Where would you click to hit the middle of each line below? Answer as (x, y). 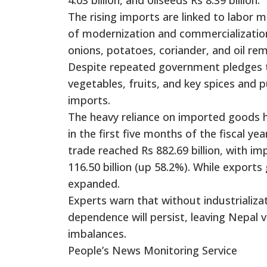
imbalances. (97, 233)
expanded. (94, 183)
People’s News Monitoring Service (153, 250)
